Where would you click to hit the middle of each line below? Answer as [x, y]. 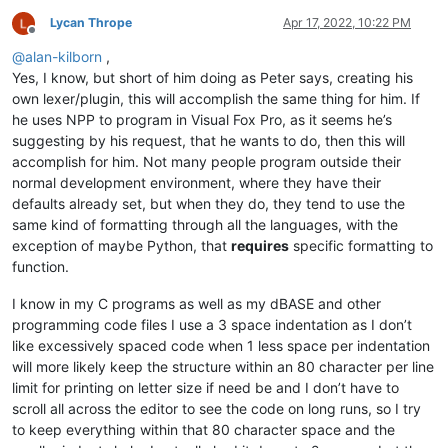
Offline [49, 37]
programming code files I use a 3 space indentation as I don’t [212, 324]
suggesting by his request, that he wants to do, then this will [208, 140]
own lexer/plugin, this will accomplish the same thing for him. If [216, 98]
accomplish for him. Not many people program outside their [206, 161]
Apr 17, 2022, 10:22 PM [347, 22]
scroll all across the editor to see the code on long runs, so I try [216, 408]
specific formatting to [361, 245]
